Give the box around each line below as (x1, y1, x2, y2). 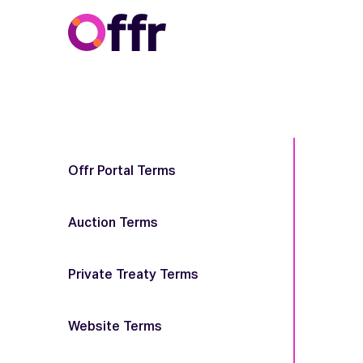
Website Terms (68, 321, 162, 334)
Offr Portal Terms (68, 165, 176, 178)
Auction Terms (68, 217, 158, 230)
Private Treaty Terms (68, 269, 199, 282)
